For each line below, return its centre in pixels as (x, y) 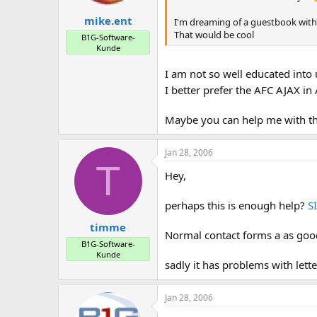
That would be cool (214, 35)
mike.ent (108, 20)
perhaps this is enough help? (236, 205)
